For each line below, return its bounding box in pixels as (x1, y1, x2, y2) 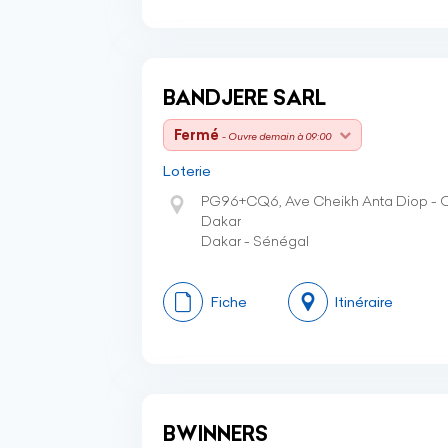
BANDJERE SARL (163, 85, 326, 110)
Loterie (163, 162, 211, 180)
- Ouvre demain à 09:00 (222, 130, 331, 143)
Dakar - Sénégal (201, 232, 309, 250)
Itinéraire (335, 293, 393, 311)
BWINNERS (163, 421, 268, 446)
